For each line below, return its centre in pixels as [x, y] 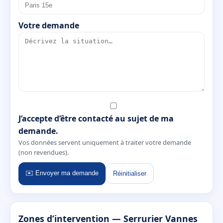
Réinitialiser [130, 174]
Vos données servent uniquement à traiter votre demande [105, 142]
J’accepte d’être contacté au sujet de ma [96, 118]
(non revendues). [44, 152]
